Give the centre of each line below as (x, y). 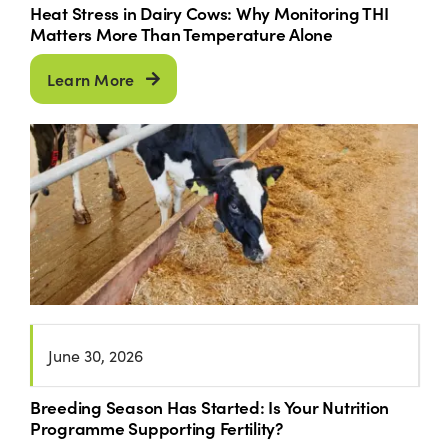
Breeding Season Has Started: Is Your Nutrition (209, 407)
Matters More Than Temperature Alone (181, 33)
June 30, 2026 (95, 356)
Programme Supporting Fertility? (156, 428)
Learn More (90, 78)
